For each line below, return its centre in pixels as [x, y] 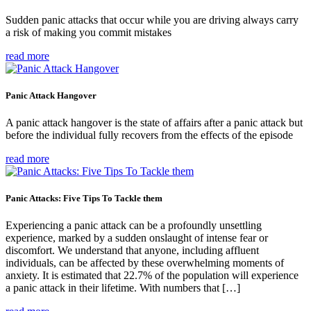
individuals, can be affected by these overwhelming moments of [145, 263]
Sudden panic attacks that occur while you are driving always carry [152, 19]
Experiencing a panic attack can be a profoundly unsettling [134, 226]
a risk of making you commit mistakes [89, 32]
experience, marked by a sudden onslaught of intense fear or [137, 238]
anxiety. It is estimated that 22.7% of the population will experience [152, 276]
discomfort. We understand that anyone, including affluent [132, 251]
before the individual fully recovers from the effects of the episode [149, 135]
